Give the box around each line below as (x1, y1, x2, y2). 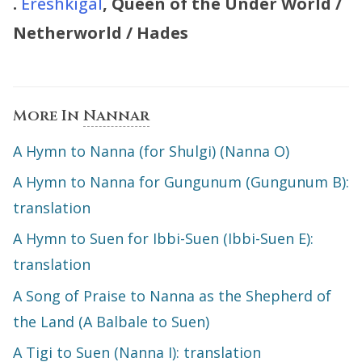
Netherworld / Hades (13, 21, 188, 44)
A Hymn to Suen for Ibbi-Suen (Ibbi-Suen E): (13, 229, 314, 249)
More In (13, 105, 83, 126)
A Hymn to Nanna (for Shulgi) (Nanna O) (13, 141, 289, 161)
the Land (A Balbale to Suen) (13, 311, 209, 331)
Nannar (83, 105, 149, 126)
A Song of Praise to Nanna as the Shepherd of (13, 285, 331, 305)
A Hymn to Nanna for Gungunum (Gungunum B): (13, 172, 349, 192)
